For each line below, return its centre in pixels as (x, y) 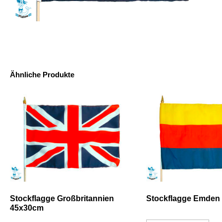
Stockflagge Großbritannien (62, 198)
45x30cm (27, 208)
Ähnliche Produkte (42, 74)
